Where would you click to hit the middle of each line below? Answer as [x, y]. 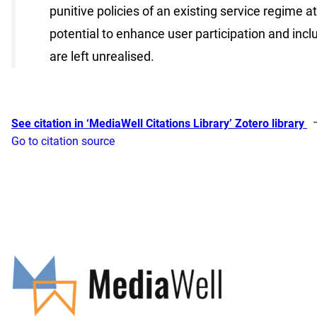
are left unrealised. [102, 56]
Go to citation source [63, 141]
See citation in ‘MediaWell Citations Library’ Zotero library [159, 123]
